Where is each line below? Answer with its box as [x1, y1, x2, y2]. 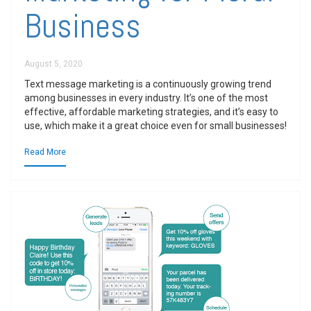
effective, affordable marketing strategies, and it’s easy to [24, 106, 278, 117]
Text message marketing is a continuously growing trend [24, 78, 271, 90]
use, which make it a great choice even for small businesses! [24, 120, 287, 131]
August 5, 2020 [24, 59, 83, 69]
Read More [24, 147, 66, 157]
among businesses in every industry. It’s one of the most [24, 92, 268, 103]
